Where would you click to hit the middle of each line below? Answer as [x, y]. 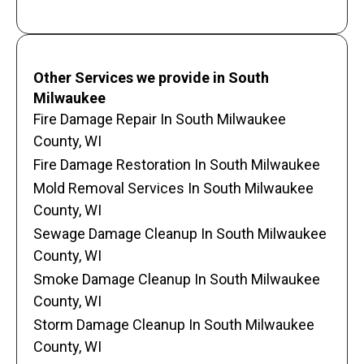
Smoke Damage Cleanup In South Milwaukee [177, 279]
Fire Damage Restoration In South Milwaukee [177, 164]
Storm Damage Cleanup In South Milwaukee [174, 324]
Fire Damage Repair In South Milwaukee [160, 119]
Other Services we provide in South [151, 77]
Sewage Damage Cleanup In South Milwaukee [180, 233]
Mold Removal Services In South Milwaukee [173, 188]
